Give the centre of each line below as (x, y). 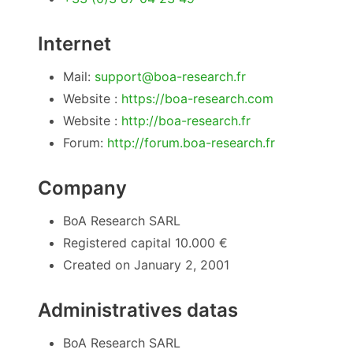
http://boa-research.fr (186, 120)
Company (82, 188)
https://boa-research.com (197, 98)
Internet (74, 43)
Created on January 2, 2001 (146, 264)
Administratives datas (138, 310)
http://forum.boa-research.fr (191, 142)
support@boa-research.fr (170, 76)
